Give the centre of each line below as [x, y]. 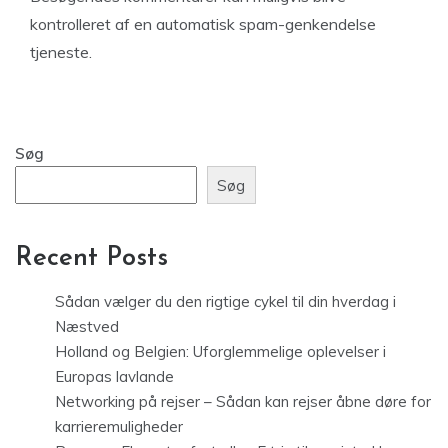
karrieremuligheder [119, 427]
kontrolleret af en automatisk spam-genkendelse [203, 24]
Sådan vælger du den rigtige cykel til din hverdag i [225, 302]
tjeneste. [61, 52]
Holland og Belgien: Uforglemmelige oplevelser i [220, 352]
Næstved [87, 327]
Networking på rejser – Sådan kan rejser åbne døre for [243, 402]
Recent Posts [91, 259]
